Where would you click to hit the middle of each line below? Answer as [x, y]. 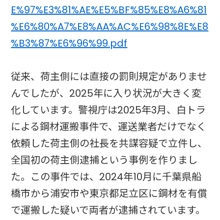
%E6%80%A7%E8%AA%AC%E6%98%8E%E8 [110, 26]
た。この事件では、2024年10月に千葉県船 [106, 177]
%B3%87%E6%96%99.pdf [69, 43]
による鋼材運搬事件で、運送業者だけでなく [109, 126]
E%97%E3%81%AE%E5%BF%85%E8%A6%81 [109, 10]
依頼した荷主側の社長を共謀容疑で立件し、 [109, 143]
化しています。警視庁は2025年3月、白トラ [109, 110]
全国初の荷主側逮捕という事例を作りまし [104, 160]
